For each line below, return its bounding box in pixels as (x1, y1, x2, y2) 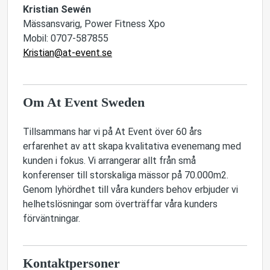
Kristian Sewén (23, 4, 91, 15)
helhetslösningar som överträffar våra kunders (23, 198, 218, 210)
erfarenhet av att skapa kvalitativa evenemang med (23, 140, 241, 152)
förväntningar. (23, 213, 80, 224)
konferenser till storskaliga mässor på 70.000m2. (23, 169, 228, 181)
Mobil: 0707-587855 (23, 33, 111, 44)
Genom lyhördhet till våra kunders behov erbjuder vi (23, 184, 238, 195)
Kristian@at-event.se (23, 47, 112, 58)
